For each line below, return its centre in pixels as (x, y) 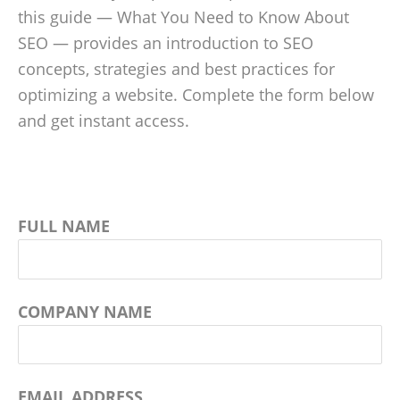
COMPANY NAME (85, 311)
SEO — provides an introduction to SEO (166, 43)
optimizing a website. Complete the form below (196, 95)
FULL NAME (64, 226)
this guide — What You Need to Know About (183, 17)
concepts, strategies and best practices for (176, 69)
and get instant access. (104, 121)
